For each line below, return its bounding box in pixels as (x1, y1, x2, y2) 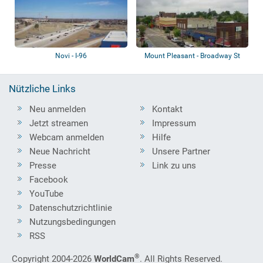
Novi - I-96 (55, 51, 87, 60)
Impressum (152, 117, 196, 129)
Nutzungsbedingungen (29, 216, 116, 227)
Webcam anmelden (29, 131, 104, 143)
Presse (29, 160, 56, 171)
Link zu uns (152, 160, 196, 171)
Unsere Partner (152, 146, 210, 157)
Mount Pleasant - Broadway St (144, 51, 240, 60)
